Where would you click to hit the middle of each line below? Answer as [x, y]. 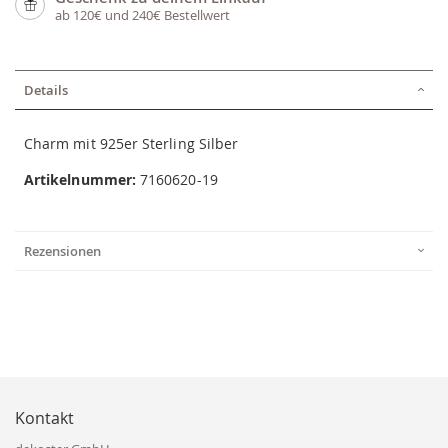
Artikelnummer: [80, 180]
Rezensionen [62, 251]
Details [46, 90]
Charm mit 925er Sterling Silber [131, 144]
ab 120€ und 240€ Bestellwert [142, 15]
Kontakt [44, 418]
